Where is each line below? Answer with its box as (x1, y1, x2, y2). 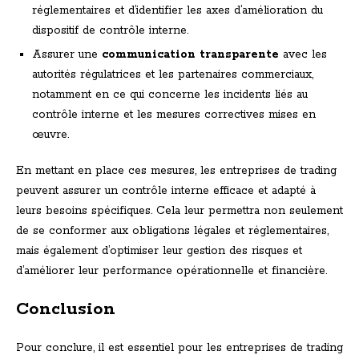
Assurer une (32, 47, 102, 63)
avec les (279, 47, 327, 63)
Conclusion (16, 298, 115, 321)
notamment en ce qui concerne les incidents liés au (32, 87, 308, 103)
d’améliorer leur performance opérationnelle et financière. (16, 264, 327, 279)
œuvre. (32, 127, 69, 143)
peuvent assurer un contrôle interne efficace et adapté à (16, 184, 316, 199)
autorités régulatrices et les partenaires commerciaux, (32, 67, 313, 83)
